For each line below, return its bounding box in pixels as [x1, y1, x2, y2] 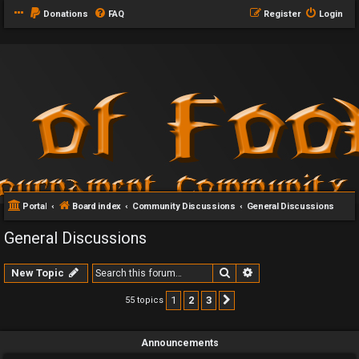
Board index [72, 201, 121, 212]
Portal [22, 201, 47, 212]
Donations [43, 9, 88, 19]
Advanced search [254, 266, 344, 278]
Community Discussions [131, 201, 236, 212]
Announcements [140, 337, 219, 349]
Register [264, 9, 301, 19]
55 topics [124, 294, 166, 305]
